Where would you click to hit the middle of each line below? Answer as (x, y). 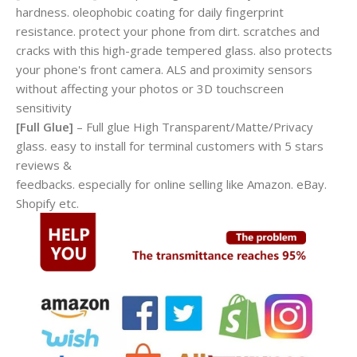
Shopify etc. (47, 203)
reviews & (44, 165)
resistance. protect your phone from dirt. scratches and (168, 31)
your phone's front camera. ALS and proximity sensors (164, 69)
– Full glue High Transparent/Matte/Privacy (193, 126)
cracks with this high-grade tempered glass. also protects (174, 50)
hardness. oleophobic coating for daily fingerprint (150, 12)
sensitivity (44, 107)
